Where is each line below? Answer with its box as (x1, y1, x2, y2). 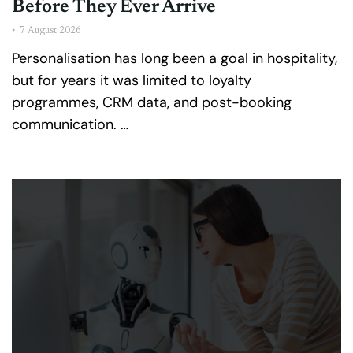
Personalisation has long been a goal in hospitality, (12, 49, 337, 69)
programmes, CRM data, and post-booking (12, 93, 292, 113)
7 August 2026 (20, 26, 81, 36)
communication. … (12, 115, 128, 135)
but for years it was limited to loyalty (12, 71, 251, 91)
